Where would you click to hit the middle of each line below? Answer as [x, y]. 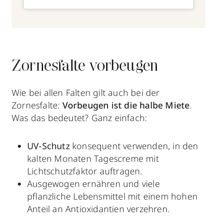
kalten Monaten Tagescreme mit [93, 158]
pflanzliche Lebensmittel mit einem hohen [113, 196]
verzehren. [147, 209]
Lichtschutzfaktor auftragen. [85, 171]
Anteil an [46, 209]
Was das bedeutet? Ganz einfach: [79, 117]
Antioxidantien [95, 209]
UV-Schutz [50, 146]
